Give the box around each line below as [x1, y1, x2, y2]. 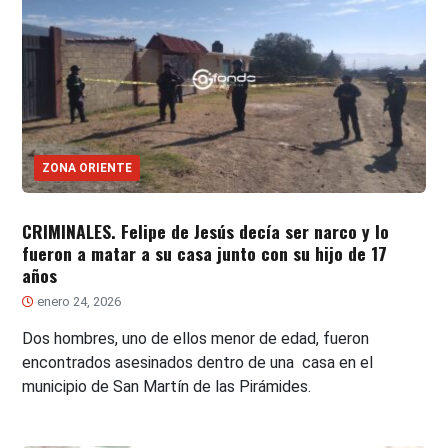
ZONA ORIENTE [42, 160, 133, 175]
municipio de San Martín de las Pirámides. [22, 376, 312, 396]
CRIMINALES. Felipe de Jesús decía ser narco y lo [22, 217, 390, 244]
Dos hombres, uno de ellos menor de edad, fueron [22, 328, 370, 348]
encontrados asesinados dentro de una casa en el [22, 352, 374, 372]
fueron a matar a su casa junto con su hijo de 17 [22, 239, 388, 266]
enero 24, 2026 [34, 293, 122, 309]
